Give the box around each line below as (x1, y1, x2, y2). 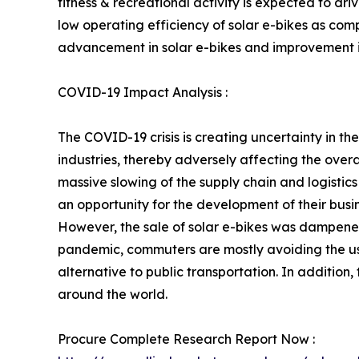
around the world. (58, 285, 167, 302)
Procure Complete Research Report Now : (58, 330, 315, 347)
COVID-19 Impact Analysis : (58, 83, 228, 100)
